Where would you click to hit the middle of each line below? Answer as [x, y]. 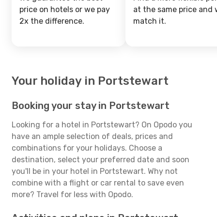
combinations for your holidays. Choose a [87, 148]
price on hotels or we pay [65, 9]
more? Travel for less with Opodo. [72, 194]
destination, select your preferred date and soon [101, 160]
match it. [150, 21]
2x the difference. [52, 21]
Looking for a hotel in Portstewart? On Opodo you [102, 125]
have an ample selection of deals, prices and [92, 136]
